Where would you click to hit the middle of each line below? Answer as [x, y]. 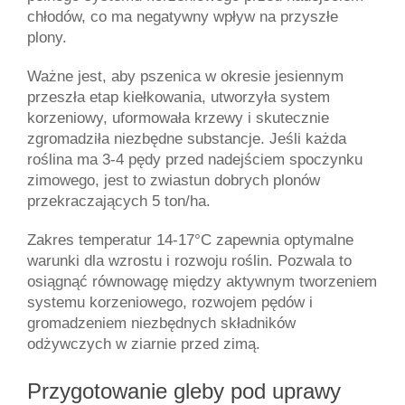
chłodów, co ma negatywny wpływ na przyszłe [183, 17]
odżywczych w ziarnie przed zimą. [144, 344]
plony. [47, 38]
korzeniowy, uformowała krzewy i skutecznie [178, 118]
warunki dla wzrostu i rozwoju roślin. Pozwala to [189, 261]
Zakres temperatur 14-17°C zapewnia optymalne [190, 240]
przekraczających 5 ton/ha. [119, 201]
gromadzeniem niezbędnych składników [161, 323]
